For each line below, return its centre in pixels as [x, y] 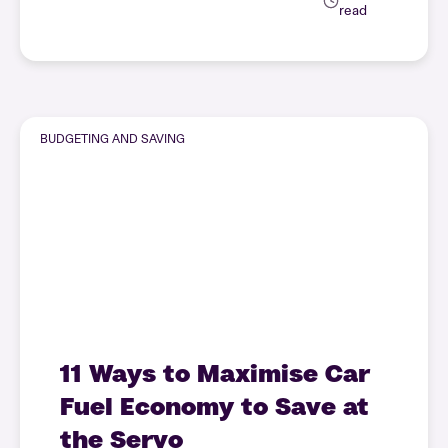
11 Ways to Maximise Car [215, 372]
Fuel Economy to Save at [214, 405]
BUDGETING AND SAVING [112, 139]
